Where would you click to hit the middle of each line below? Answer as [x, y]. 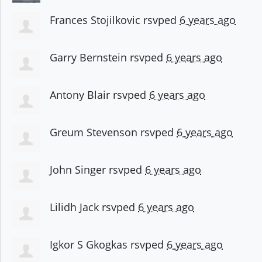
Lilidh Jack [74, 207]
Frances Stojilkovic [95, 20]
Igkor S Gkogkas [89, 245]
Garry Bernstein [88, 58]
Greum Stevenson [94, 132]
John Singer [78, 170]
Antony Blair [80, 95]
